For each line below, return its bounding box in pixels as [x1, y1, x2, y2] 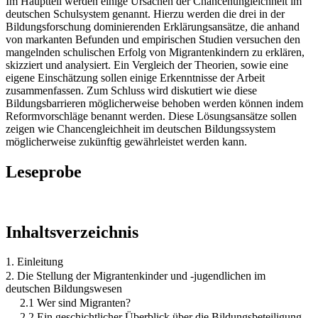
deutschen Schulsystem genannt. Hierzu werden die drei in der [6, 7, 285, 20]
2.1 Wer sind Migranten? [20, 297, 131, 309]
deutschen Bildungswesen [6, 283, 122, 295]
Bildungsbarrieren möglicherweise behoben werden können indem [6, 97, 303, 109]
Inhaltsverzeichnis [6, 222, 138, 241]
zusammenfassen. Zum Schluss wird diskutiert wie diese [6, 84, 257, 97]
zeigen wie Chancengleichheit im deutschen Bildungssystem [6, 122, 275, 135]
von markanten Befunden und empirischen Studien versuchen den [6, 33, 300, 45]
